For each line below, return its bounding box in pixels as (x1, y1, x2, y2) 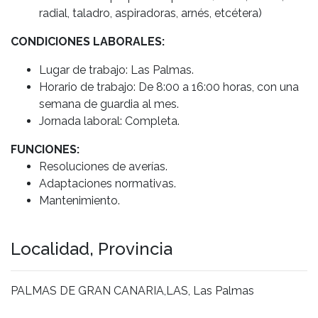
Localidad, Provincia (11, 238, 172, 259)
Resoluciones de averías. (39, 159, 168, 173)
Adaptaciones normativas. (39, 176, 176, 190)
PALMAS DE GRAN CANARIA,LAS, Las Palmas (11, 283, 254, 297)
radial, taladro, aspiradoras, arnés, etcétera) (39, 6, 262, 20)
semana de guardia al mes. (39, 97, 179, 111)
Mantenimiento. (39, 193, 120, 207)
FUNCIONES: (11, 142, 79, 156)
